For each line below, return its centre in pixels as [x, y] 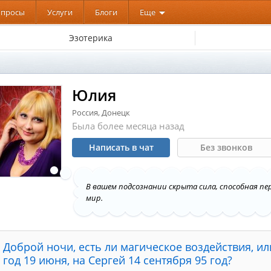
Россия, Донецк [101, 113]
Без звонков [227, 147]
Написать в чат [121, 147]
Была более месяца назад [129, 126]
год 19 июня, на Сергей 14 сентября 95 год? [118, 260]
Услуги [60, 12]
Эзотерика [90, 38]
